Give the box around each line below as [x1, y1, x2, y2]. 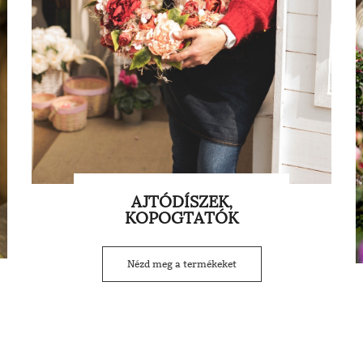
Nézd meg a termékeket [126, 258, 237, 271]
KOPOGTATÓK [125, 208, 238, 228]
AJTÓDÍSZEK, [130, 192, 233, 212]
